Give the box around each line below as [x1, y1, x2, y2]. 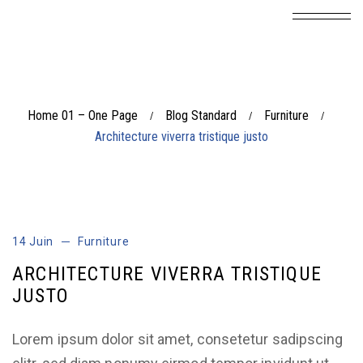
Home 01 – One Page [27, 108, 138, 123]
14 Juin [12, 235, 53, 248]
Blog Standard [164, 108, 237, 123]
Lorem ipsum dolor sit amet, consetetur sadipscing [12, 331, 344, 348]
